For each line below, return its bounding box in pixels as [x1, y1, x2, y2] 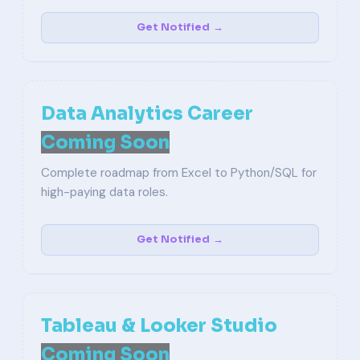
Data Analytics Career [41, 102, 253, 125]
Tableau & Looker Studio [41, 314, 277, 337]
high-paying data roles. [41, 184, 168, 200]
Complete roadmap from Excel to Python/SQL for [41, 165, 317, 181]
